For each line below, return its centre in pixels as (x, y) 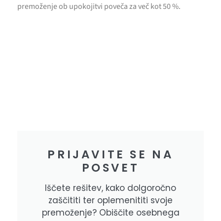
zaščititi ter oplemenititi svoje (110, 200)
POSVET (110, 167)
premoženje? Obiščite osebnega (110, 212)
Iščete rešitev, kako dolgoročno (110, 188)
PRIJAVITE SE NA (110, 154)
